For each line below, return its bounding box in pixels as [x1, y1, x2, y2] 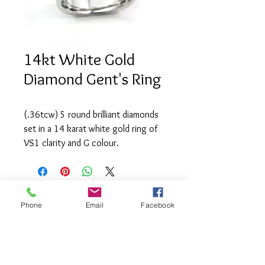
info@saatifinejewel [41, 238, 148, 251]
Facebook [141, 200, 174, 209]
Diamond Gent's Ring [24, 69, 161, 89]
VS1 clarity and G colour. [24, 137, 119, 148]
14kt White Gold [24, 49, 135, 69]
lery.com [72, 251, 117, 264]
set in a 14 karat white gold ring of [24, 123, 157, 134]
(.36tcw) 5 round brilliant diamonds [24, 109, 159, 120]
